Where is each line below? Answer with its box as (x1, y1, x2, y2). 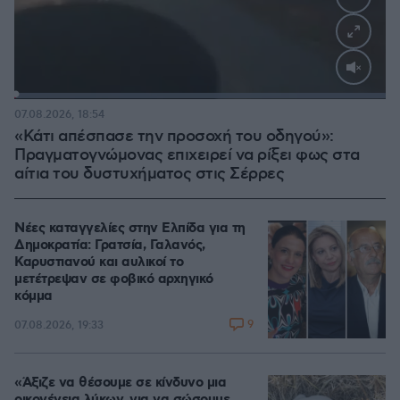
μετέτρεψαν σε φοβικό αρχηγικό (14, 271, 213, 288)
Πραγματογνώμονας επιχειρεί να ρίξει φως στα (14, 146, 360, 165)
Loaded (200, 92, 232, 102)
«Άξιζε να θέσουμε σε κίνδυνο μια (14, 374, 226, 392)
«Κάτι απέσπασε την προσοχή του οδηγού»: (14, 127, 334, 146)
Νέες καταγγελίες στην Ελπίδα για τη (14, 220, 246, 237)
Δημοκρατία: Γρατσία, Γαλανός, (14, 237, 205, 254)
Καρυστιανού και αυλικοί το (14, 254, 183, 271)
